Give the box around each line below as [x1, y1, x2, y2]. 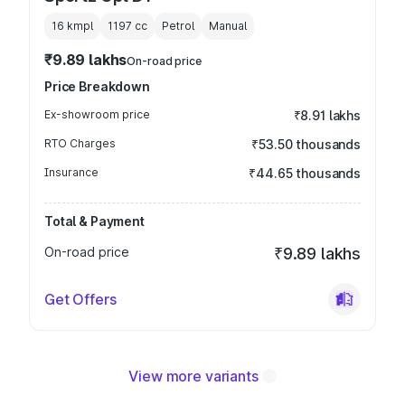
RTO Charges [44, 137, 116, 150]
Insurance [44, 165, 99, 179]
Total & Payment [44, 213, 145, 229]
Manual [209, 19, 247, 33]
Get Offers [44, 290, 117, 308]
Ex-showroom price [44, 108, 150, 121]
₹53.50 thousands [251, 137, 361, 152]
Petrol [162, 19, 194, 33]
